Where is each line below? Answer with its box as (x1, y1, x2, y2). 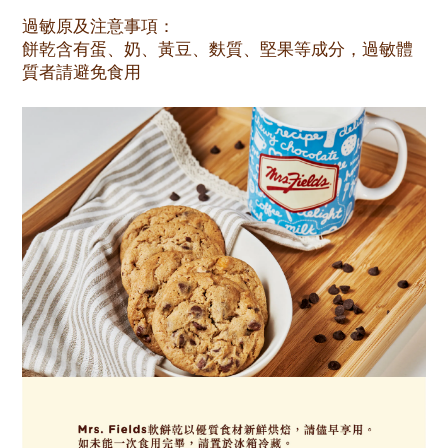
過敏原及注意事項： (22, 16, 175, 36)
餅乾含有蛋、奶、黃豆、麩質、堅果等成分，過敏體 (22, 39, 413, 59)
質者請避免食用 (22, 62, 141, 82)
